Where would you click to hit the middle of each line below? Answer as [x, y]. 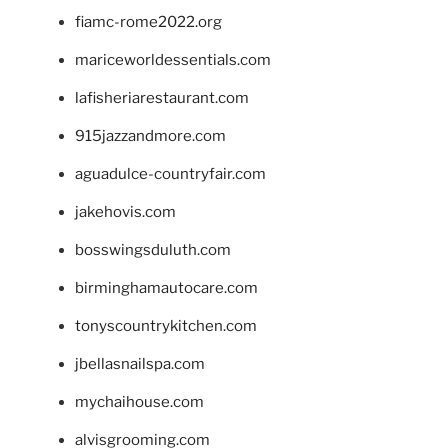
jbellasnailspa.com [140, 363]
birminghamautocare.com [166, 287]
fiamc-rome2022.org [148, 21]
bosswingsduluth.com [153, 249]
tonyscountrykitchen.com [166, 325]
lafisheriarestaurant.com [162, 97]
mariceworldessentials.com [173, 59]
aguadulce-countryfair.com [170, 173]
